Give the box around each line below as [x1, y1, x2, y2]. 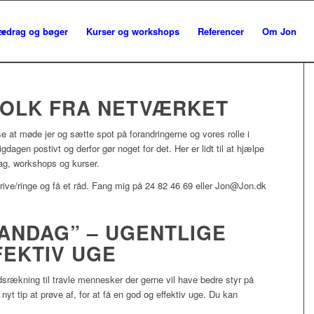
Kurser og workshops [86, 25, 179, 38]
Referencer [197, 25, 244, 38]
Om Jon [261, 25, 296, 38]
